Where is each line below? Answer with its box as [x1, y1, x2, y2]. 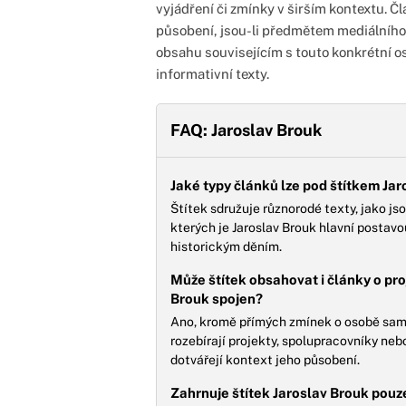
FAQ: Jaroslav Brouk [170, 121, 322, 140]
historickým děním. [170, 239, 282, 254]
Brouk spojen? [170, 291, 263, 306]
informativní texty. [156, 66, 269, 82]
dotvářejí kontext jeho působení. [170, 353, 360, 367]
